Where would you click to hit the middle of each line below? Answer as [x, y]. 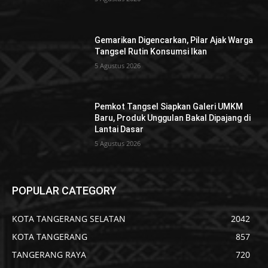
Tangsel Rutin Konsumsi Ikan [151, 51]
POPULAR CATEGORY [64, 190]
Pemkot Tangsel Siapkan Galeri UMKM [169, 107]
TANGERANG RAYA [49, 254]
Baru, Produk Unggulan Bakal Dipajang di [173, 118]
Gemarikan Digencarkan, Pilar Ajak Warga [174, 40]
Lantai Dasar [119, 130]
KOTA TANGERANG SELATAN [69, 218]
